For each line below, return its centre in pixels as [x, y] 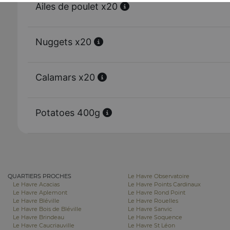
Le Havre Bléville [36, 201]
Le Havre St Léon [151, 225]
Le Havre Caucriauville [44, 225]
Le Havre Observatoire [159, 176]
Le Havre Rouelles [153, 201]
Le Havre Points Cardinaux [164, 184]
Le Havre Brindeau [39, 217]
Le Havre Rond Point [157, 193]
